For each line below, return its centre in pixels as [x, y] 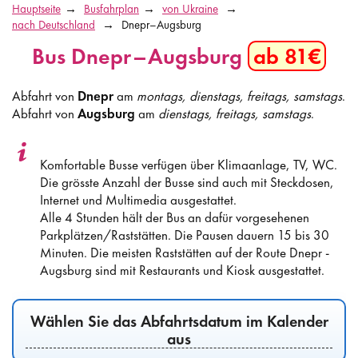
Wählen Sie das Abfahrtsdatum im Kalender [179, 321]
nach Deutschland [54, 25]
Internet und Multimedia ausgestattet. [138, 199]
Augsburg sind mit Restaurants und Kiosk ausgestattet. [182, 270]
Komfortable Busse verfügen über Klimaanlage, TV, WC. [189, 164]
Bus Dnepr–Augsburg [140, 56]
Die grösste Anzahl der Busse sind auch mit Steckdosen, [187, 182]
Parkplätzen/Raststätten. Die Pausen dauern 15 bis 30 [185, 235]
